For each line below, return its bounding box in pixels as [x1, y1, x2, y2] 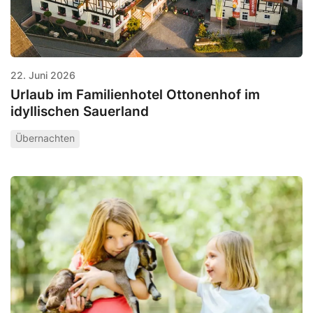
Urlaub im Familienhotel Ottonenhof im [10, 85, 260, 103]
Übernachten [15, 133, 75, 145]
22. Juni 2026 [10, 68, 75, 81]
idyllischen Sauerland [10, 102, 149, 119]
